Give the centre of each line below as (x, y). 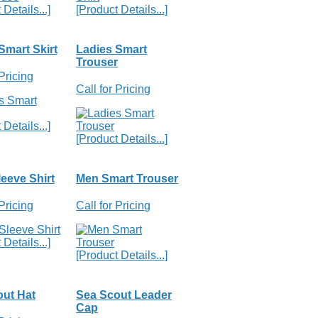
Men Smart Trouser (127, 178)
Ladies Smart (112, 50)
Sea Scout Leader (124, 295)
